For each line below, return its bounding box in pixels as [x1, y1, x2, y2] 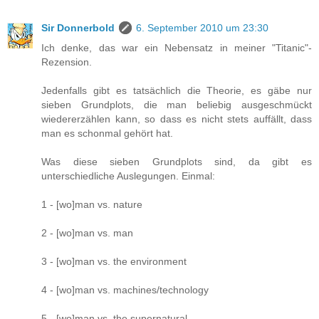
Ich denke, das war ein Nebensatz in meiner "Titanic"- [41, 42, 312, 54]
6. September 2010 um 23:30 [136, 22, 268, 34]
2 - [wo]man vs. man [41, 227, 133, 239]
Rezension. [41, 56, 92, 68]
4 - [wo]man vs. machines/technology [41, 284, 209, 296]
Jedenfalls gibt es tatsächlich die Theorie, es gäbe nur [41, 85, 312, 97]
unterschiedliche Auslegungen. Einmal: [41, 170, 215, 182]
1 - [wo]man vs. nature [41, 199, 142, 211]
